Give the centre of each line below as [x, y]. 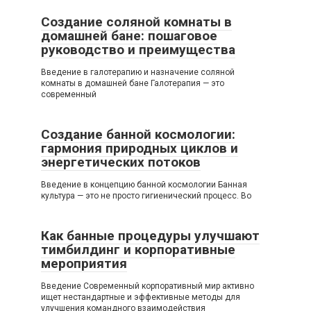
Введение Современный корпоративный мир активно [148, 286]
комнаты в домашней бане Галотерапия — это [133, 84]
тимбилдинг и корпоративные [138, 250]
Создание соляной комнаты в [136, 22]
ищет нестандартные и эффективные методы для [141, 297]
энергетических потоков [121, 162]
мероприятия [84, 264]
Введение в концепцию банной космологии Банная [144, 185]
